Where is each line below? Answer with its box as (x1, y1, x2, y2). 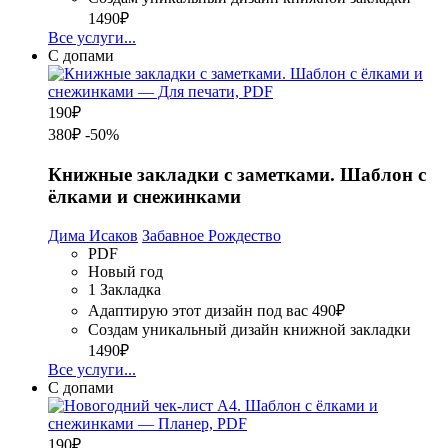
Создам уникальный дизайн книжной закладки (88, 320, 411, 338)
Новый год (88, 262, 163, 280)
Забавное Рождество (142, 226, 281, 244)
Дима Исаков (48, 226, 138, 244)
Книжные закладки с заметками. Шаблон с (48, 163, 426, 185)
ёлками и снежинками (48, 185, 241, 207)
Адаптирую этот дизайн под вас (88, 301, 308, 319)
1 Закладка (88, 280, 161, 298)
